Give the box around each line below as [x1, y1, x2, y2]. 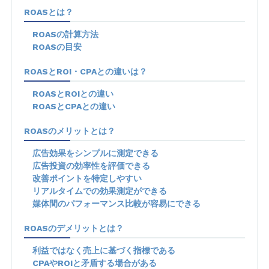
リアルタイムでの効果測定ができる [32, 186, 168, 196]
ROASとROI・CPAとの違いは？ [24, 66, 148, 76]
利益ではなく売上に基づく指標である [32, 245, 176, 255]
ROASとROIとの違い [32, 88, 114, 98]
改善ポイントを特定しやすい [32, 173, 142, 183]
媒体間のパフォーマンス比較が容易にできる [32, 198, 201, 208]
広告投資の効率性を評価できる [32, 160, 151, 171]
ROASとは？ [24, 7, 74, 17]
